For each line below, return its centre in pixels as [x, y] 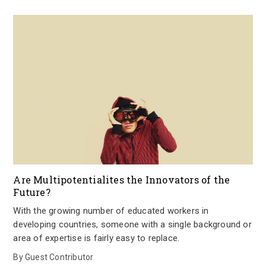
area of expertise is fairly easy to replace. [96, 238]
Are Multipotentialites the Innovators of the [122, 180]
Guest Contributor [59, 257]
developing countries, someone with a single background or [132, 224]
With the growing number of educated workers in [111, 211]
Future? [32, 192]
